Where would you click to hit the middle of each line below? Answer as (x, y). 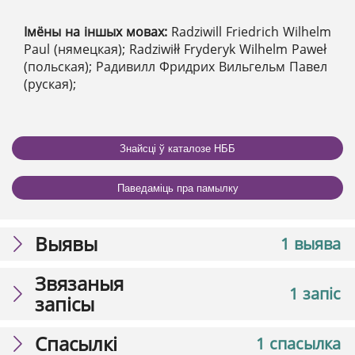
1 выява (311, 244)
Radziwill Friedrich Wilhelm (251, 32)
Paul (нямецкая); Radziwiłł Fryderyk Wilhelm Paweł (175, 50)
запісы (65, 304)
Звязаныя (79, 284)
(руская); (50, 84)
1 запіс (315, 294)
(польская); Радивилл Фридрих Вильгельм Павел (176, 67)
